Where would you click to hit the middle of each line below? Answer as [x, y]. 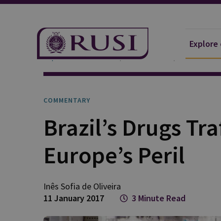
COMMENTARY [67, 100]
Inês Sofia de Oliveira [82, 186]
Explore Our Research [80, 57]
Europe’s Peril [114, 155]
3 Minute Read [159, 198]
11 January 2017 [74, 198]
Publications [148, 57]
